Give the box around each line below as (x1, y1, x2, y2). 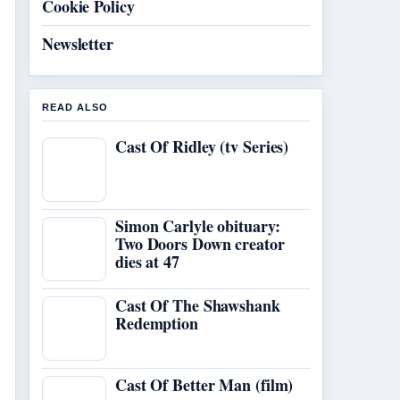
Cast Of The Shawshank (115, 294, 280, 317)
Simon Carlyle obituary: (115, 214, 280, 237)
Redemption (115, 312, 198, 335)
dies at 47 (115, 250, 179, 273)
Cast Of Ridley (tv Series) (115, 135, 289, 158)
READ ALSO (42, 102, 108, 112)
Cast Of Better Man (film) (115, 373, 294, 396)
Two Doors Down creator (115, 232, 285, 255)
